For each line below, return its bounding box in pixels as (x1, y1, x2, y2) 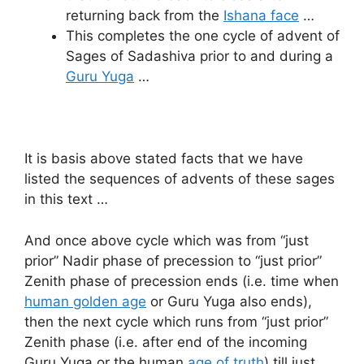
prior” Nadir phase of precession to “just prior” (24, 252, 322, 269)
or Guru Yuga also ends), (146, 292, 312, 310)
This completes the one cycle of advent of (66, 28, 340, 45)
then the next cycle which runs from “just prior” (24, 313, 328, 330)
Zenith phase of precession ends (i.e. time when (24, 272, 339, 289)
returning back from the (66, 7, 223, 24)
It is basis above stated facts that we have (24, 150, 303, 167)
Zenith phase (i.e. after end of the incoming (24, 333, 307, 350)
